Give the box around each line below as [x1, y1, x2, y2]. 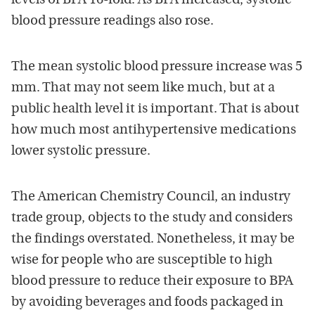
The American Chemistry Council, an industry [11, 190, 290, 204]
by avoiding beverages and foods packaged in [11, 295, 283, 309]
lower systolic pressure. [11, 144, 150, 158]
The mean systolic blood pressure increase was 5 [11, 60, 302, 74]
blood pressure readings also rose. [11, 14, 214, 28]
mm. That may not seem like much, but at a [11, 81, 275, 95]
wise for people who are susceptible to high [11, 253, 273, 267]
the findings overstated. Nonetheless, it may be [11, 232, 295, 246]
